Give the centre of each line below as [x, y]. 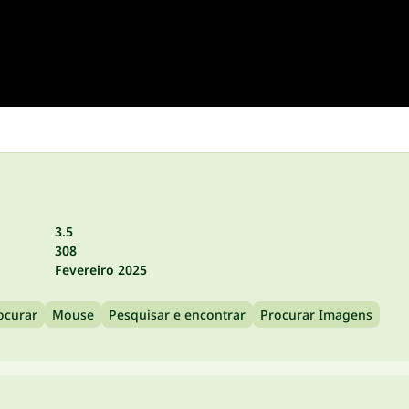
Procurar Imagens [316, 315]
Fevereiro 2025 [101, 270]
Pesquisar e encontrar [177, 315]
